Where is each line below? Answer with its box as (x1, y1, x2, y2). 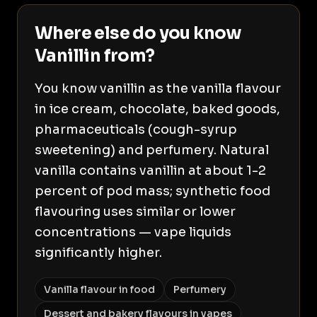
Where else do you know (35, 23, 242, 44)
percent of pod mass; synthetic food (35, 183, 270, 199)
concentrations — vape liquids (35, 224, 231, 240)
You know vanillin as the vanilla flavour (35, 81, 281, 96)
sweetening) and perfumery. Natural (35, 142, 269, 158)
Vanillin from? (35, 45, 155, 67)
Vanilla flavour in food (44, 283, 155, 296)
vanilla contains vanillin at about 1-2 (35, 163, 266, 178)
